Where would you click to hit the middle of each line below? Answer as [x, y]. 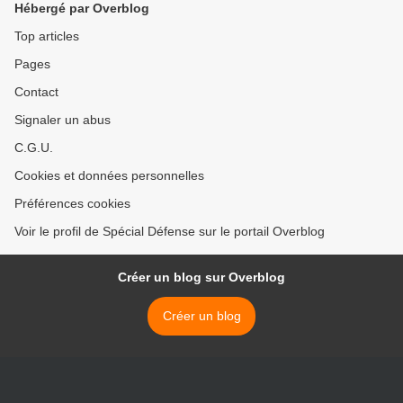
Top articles [47, 36]
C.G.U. [34, 148]
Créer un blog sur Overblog [201, 278]
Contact [36, 92]
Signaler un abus [63, 120]
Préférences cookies [72, 204]
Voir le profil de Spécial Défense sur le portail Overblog [170, 232]
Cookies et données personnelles [109, 176]
